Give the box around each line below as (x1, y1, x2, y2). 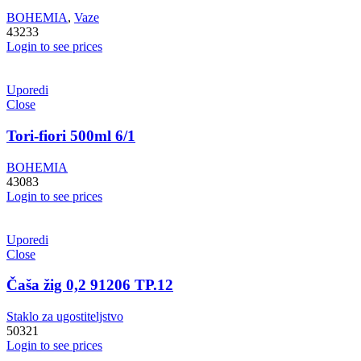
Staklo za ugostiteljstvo (6, 309, 123, 323)
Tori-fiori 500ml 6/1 (6, 127, 135, 144)
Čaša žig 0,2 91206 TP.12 (6, 276, 173, 294)
